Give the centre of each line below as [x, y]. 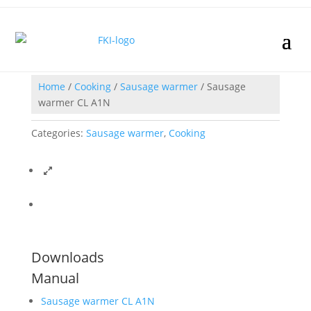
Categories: [58, 133]
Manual [55, 278]
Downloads [67, 258]
